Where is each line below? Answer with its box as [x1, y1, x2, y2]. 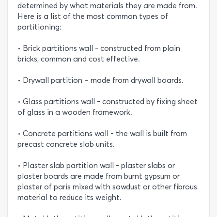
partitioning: [17, 22, 62, 31]
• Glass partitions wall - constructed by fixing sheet [17, 97, 198, 106]
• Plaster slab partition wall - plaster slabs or [17, 161, 175, 170]
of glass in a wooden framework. [17, 108, 132, 117]
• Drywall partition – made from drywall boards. [17, 76, 184, 85]
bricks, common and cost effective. [17, 54, 140, 63]
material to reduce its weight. [17, 193, 122, 202]
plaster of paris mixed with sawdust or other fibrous [17, 182, 197, 191]
